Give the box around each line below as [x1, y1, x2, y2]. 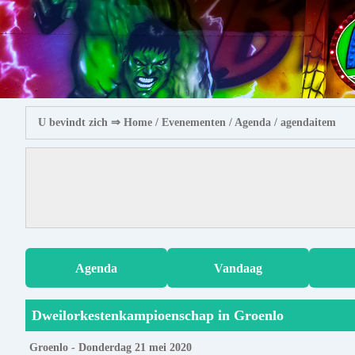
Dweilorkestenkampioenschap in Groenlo [32, 307, 284, 324]
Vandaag [214, 261, 263, 275]
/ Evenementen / [152, 116, 235, 129]
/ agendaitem [271, 116, 336, 129]
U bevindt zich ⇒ [38, 116, 124, 129]
